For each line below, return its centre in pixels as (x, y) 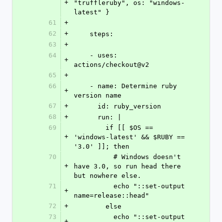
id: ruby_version (129, 106)
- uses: (82, 55)
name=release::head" (111, 195)
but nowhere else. (108, 176)
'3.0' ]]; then (102, 146)
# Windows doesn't (94, 157)
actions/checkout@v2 (111, 65)
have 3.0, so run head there (127, 166)
